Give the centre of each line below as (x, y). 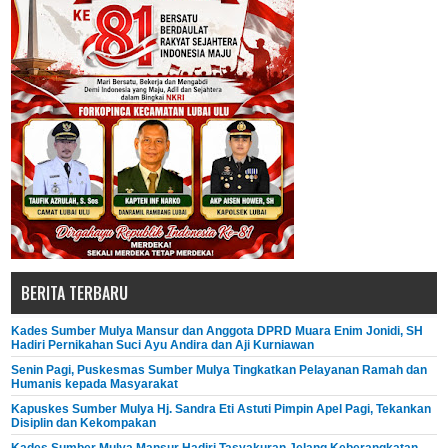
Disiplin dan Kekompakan (84, 423)
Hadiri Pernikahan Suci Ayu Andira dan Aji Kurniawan (163, 345)
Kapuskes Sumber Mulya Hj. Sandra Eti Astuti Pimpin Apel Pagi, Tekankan (221, 409)
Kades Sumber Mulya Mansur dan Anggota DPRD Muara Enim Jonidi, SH (217, 331)
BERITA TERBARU (75, 293)
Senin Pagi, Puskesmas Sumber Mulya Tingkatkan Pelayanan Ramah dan (219, 370)
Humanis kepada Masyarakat (95, 384)
